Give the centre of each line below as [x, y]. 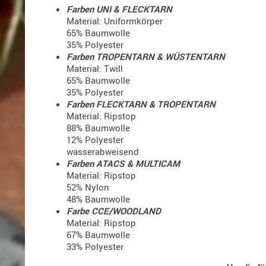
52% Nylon [88, 187]
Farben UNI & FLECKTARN [119, 9]
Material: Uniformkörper [115, 21]
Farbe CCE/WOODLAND [114, 211]
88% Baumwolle [98, 128]
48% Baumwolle [98, 199]
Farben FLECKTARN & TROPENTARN [141, 104]
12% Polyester [95, 140]
